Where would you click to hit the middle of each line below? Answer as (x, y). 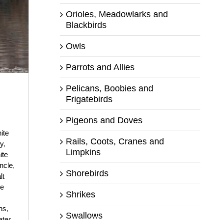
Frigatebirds (89, 99)
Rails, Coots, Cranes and (115, 141)
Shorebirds (87, 173)
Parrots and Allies (100, 67)
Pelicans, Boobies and (109, 88)
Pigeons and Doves (104, 120)
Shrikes (80, 194)
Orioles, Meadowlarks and (117, 14)
